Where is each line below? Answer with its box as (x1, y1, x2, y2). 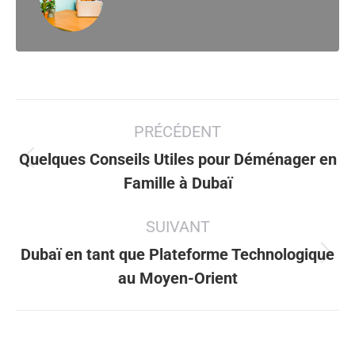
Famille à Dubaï (123, 174, 232, 193)
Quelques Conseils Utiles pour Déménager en (18, 150, 337, 170)
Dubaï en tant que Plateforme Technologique (21, 245, 334, 265)
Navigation (15, 100, 145, 132)
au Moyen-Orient (117, 269, 238, 288)
